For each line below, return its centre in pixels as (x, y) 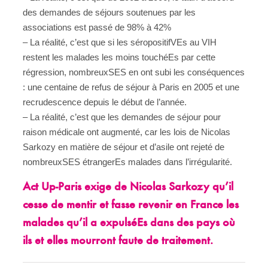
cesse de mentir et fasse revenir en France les (131, 205)
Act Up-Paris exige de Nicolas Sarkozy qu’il (128, 187)
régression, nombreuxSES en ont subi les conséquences (134, 72)
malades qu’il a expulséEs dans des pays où (129, 223)
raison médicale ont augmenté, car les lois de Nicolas (127, 132)
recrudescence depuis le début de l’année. (105, 102)
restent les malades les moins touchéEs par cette (119, 57)
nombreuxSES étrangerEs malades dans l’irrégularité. (127, 162)
